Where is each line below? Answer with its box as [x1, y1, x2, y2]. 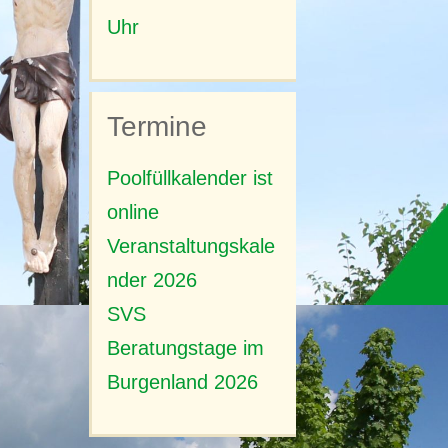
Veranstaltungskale [106, 235, 275, 258]
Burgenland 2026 [106, 371, 258, 394]
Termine [106, 111, 207, 143]
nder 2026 [106, 269, 197, 292]
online [106, 201, 159, 224]
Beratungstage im [106, 337, 264, 360]
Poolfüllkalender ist [106, 167, 273, 190]
